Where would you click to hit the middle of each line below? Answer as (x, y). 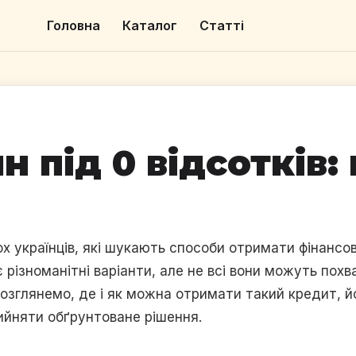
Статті (222, 25)
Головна (74, 25)
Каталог (150, 25)
